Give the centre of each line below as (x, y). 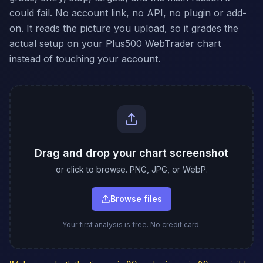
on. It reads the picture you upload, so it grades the (124, 28)
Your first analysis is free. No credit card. (131, 225)
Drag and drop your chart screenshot (131, 153)
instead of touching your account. (85, 59)
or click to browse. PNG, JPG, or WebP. (131, 169)
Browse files (136, 199)
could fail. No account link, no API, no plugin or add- (128, 13)
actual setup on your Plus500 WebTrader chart (115, 43)
